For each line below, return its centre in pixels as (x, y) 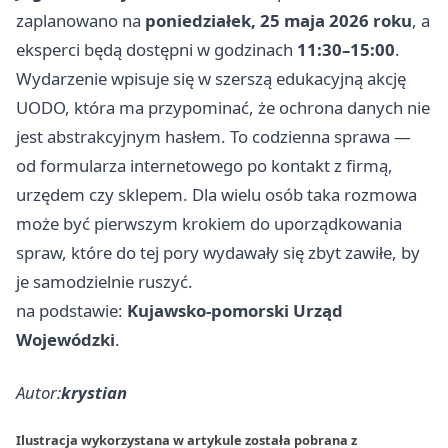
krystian (94, 393)
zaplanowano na (80, 21)
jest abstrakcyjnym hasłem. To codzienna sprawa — (213, 137)
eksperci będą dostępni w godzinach (156, 50)
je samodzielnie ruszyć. (104, 282)
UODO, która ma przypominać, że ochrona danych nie (223, 108)
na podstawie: (71, 311)
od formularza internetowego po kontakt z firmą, (204, 166)
